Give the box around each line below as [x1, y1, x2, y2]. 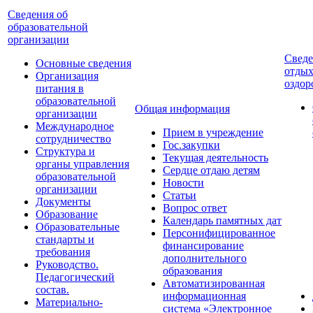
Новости [163, 177, 204, 189]
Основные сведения [36, 57, 131, 69]
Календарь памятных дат [163, 214, 282, 226]
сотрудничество [36, 133, 111, 145]
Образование [36, 208, 98, 220]
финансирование [163, 240, 244, 252]
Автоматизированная [163, 277, 265, 289]
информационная [163, 290, 246, 302]
